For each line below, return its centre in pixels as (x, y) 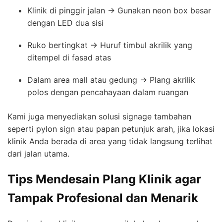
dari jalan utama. (38, 153)
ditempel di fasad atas (69, 57)
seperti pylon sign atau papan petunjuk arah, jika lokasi (111, 129)
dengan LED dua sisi (65, 23)
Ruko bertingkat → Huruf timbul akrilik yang (110, 45)
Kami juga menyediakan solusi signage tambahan (99, 116)
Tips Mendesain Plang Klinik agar (104, 179)
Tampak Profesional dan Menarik (103, 198)
